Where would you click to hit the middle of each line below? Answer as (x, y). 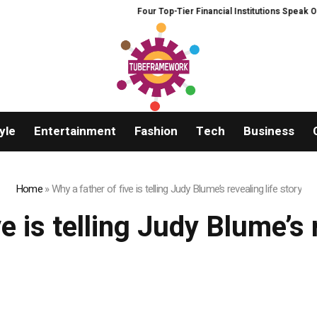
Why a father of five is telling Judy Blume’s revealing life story (176, 189)
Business (269, 132)
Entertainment (75, 132)
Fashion (156, 132)
